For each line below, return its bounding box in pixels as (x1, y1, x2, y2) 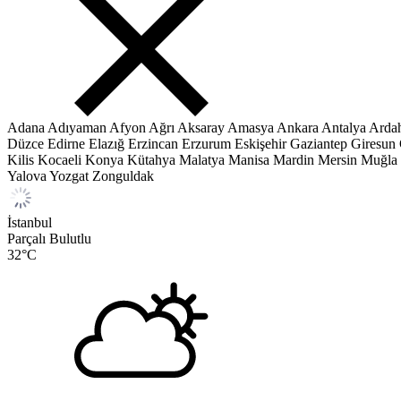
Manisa (228, 152, 269, 167)
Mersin (318, 152, 357, 167)
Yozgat (49, 168, 89, 183)
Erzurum (182, 136, 231, 151)
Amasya (227, 120, 274, 135)
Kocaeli (38, 152, 81, 167)
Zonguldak (92, 168, 154, 183)
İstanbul (7, 215, 52, 230)
